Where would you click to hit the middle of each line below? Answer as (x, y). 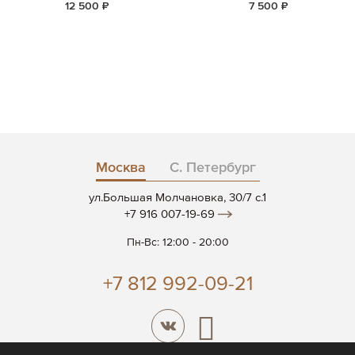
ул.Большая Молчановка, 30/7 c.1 (177, 197)
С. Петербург (212, 168)
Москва (120, 168)
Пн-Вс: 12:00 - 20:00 (177, 242)
